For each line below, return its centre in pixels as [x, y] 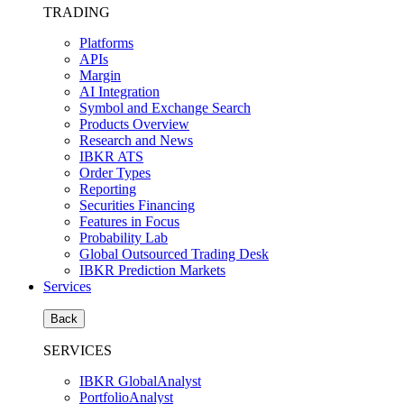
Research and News [136, 140]
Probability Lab [124, 238]
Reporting [108, 189]
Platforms [106, 43]
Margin [100, 75]
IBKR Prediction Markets [152, 270]
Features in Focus [129, 221]
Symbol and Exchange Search [165, 108]
